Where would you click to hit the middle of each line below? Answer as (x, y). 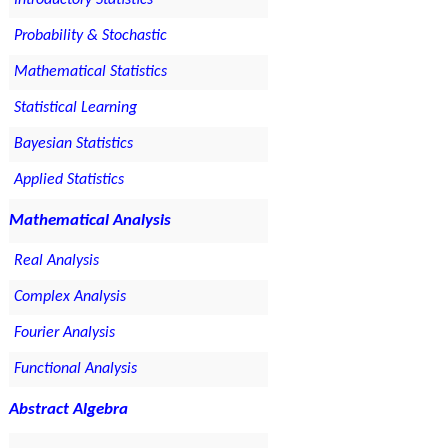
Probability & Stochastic (90, 36)
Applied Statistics (68, 180)
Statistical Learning (75, 108)
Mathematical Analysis (89, 221)
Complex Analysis (69, 297)
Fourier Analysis (64, 333)
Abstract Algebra (68, 410)
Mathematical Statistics (90, 72)
